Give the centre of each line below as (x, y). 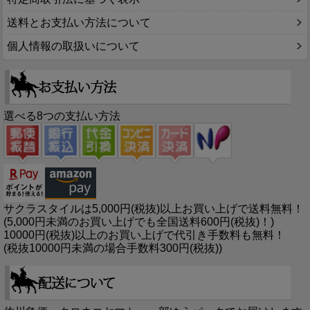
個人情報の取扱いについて (73, 46)
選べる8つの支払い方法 (62, 116)
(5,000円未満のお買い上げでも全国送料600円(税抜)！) (139, 222)
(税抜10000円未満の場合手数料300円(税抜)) (113, 248)
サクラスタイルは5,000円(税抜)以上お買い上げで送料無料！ (154, 209)
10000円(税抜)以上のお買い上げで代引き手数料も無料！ (144, 235)
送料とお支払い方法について (79, 22)
